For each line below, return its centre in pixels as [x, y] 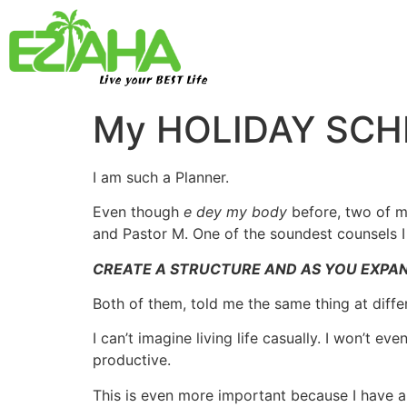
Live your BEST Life [152, 81]
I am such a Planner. [161, 177]
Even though [138, 212]
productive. [132, 360]
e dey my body [235, 212]
